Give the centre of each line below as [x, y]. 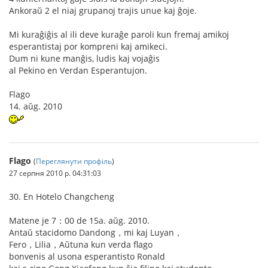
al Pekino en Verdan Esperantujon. [78, 70]
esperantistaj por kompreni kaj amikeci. [88, 46]
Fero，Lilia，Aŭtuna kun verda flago [81, 244]
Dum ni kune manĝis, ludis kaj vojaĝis [84, 58]
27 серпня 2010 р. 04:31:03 [55, 173]
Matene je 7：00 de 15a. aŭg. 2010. [79, 220]
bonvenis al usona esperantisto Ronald [87, 256]
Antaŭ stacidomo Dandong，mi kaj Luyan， [96, 232]
